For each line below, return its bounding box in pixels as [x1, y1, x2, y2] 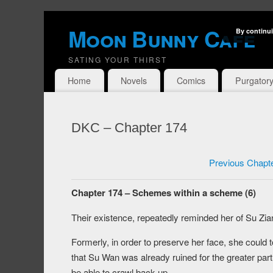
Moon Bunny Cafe [68, 23, 255, 54]
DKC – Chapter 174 [71, 120, 187, 136]
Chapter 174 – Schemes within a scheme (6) [71, 186, 256, 200]
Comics [176, 74, 205, 87]
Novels [121, 74, 147, 87]
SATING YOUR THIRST [68, 54, 167, 65]
